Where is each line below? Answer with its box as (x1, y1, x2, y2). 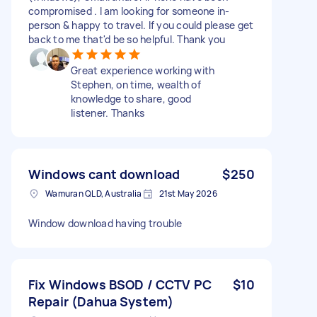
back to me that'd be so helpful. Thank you (28, 32, 226, 46)
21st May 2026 (158, 187, 217, 200)
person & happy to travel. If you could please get (28, 18, 254, 32)
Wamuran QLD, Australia (45, 187, 142, 200)
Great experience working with (71, 63, 215, 77)
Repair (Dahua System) (28, 292, 174, 310)
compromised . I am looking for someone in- (28, 4, 230, 18)
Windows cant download (28, 165, 180, 183)
